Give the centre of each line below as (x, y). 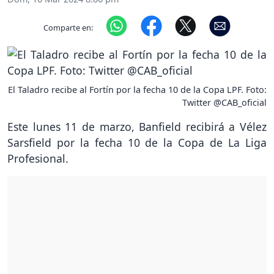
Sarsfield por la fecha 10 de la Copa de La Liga (137, 143)
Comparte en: (68, 27)
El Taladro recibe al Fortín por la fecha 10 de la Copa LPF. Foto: (137, 90)
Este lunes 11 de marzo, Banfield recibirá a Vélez (137, 127)
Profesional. (38, 159)
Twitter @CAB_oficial (224, 103)
